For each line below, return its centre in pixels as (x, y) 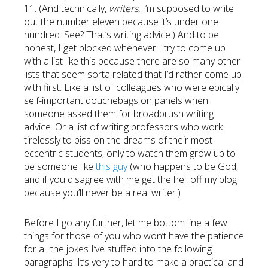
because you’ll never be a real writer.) (102, 193)
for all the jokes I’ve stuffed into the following (118, 249)
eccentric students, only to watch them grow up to (130, 153)
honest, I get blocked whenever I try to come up (125, 48)
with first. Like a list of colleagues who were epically (132, 87)
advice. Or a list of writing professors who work (123, 127)
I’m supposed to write (187, 8)
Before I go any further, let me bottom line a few (126, 223)
